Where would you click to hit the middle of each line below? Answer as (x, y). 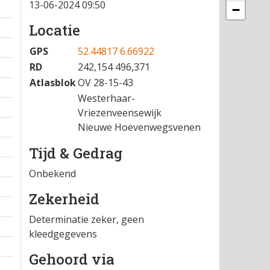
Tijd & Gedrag (76, 153)
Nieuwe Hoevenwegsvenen (139, 127)
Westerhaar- (106, 98)
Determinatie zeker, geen (86, 219)
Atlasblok (53, 83)
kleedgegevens (63, 234)
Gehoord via (72, 259)
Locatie (55, 30)
